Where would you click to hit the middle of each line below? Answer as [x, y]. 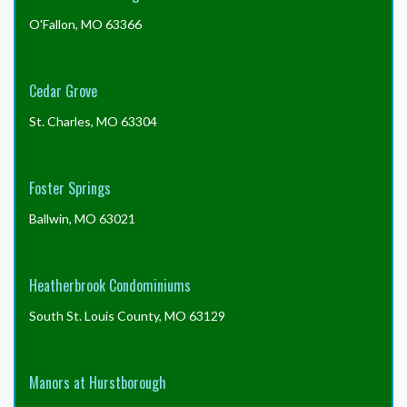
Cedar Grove [63, 91]
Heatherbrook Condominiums [110, 285]
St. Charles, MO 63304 [93, 121]
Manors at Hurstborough [98, 382]
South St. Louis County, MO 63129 [127, 316]
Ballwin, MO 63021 [82, 218]
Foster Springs [70, 188]
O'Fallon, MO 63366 [85, 24]
